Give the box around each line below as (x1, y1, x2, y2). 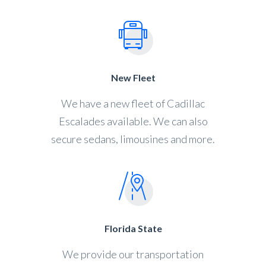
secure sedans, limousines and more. (51, 132, 215, 146)
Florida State (104, 223, 162, 235)
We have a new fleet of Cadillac (61, 97, 205, 110)
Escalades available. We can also (58, 115, 208, 128)
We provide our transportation (62, 248, 204, 261)
